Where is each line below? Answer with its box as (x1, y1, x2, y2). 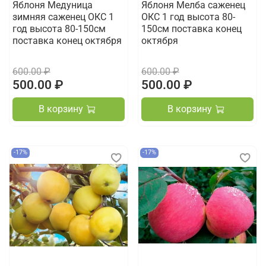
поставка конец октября (12, 34, 122, 46)
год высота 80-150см (12, 23, 106, 34)
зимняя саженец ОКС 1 (12, 11, 114, 23)
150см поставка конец (141, 23, 242, 34)
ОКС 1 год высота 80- (141, 11, 235, 23)
